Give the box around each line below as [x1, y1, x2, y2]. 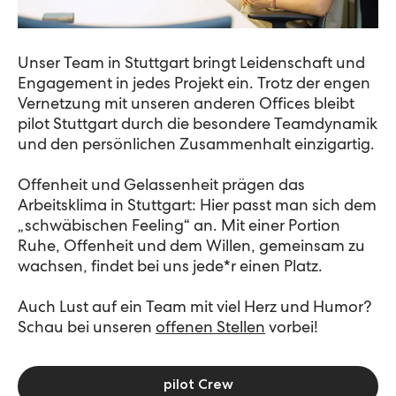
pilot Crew [163, 378, 233, 393]
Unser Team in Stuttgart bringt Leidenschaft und [18, 56, 365, 72]
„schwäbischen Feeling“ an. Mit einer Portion [18, 218, 340, 235]
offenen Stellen [156, 320, 265, 337]
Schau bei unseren [18, 320, 156, 337]
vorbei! [265, 320, 318, 337]
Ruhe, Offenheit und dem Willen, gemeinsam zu [18, 239, 365, 255]
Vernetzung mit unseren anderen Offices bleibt [18, 96, 354, 113]
